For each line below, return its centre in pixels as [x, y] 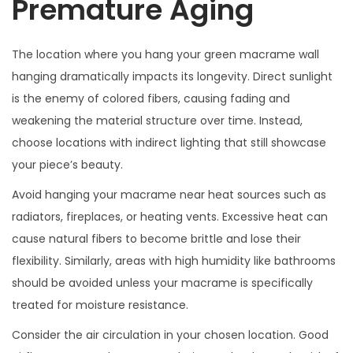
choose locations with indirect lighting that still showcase [169, 142]
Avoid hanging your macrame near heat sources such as [169, 194]
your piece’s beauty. [67, 164]
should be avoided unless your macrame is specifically [162, 282]
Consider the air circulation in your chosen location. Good [170, 334]
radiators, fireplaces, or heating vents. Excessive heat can [170, 216]
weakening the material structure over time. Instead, [157, 120]
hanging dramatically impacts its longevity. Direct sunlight [172, 76]
